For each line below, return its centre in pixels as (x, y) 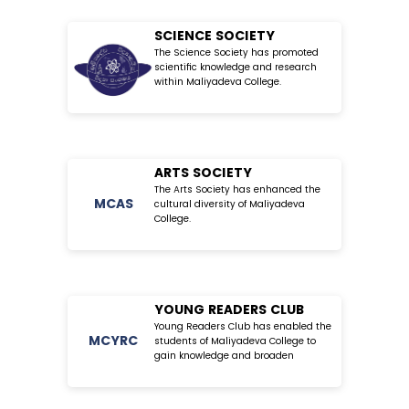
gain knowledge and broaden (224, 355)
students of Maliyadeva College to (235, 341)
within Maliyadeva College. (218, 81)
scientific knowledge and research (236, 67)
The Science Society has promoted (236, 52)
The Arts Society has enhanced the (237, 189)
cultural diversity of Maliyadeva (230, 204)
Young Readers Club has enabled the (243, 326)
